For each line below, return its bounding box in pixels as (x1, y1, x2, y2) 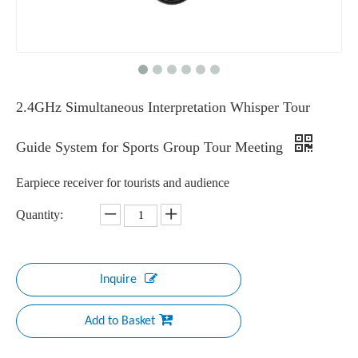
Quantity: (16, 208, 63, 221)
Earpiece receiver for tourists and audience (16, 176, 229, 189)
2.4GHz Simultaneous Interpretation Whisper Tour (16, 99, 310, 115)
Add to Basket (85, 315, 155, 328)
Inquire (100, 273, 137, 286)
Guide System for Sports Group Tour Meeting (16, 139, 287, 155)
